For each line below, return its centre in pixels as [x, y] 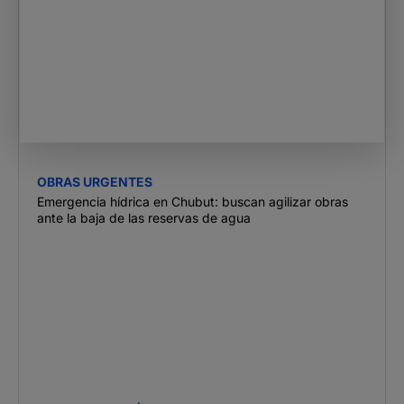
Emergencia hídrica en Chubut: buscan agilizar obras [193, 201]
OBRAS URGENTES [95, 181]
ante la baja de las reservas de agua [144, 217]
